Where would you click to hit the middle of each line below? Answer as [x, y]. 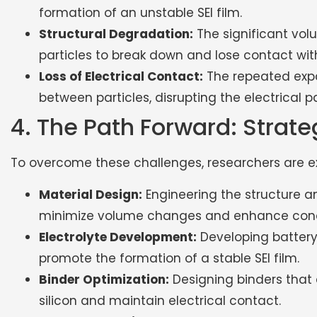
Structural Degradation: [116, 34]
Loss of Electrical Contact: [121, 77]
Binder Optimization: [104, 279]
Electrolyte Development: [118, 237]
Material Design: [91, 194]
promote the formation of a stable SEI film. [169, 258]
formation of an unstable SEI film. [140, 13]
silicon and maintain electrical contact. [160, 300]
